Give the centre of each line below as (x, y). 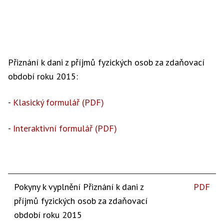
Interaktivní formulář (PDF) (65, 128)
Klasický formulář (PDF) (58, 102)
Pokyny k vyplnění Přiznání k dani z (79, 187)
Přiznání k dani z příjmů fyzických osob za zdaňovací (106, 62)
